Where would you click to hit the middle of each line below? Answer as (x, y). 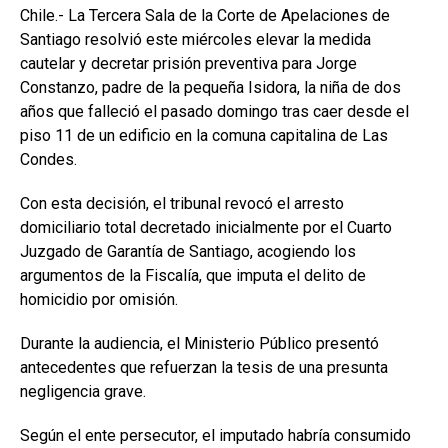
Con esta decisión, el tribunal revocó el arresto (182, 203)
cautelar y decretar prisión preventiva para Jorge (188, 63)
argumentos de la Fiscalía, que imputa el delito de (193, 275)
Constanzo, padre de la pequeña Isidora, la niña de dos (210, 87)
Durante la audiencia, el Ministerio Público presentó (199, 343)
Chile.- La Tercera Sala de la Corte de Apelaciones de (205, 15)
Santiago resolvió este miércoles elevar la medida (195, 39)
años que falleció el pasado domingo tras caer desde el (214, 111)
